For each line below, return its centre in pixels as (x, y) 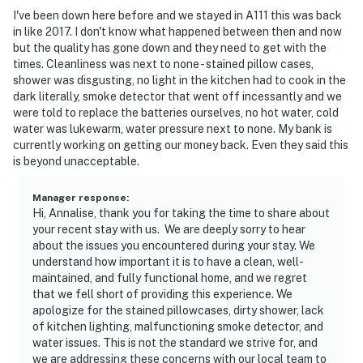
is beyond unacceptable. (76, 161)
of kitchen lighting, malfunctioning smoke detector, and (178, 326)
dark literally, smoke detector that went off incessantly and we (177, 96)
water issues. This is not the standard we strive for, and (175, 342)
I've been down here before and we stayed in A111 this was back (177, 15)
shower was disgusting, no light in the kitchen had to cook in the (179, 80)
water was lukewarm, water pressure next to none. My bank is (173, 128)
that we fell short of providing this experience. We (162, 294)
